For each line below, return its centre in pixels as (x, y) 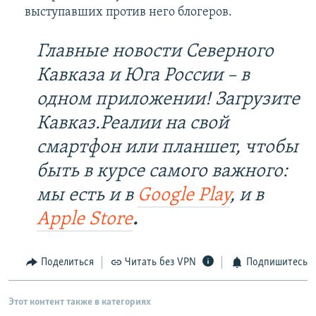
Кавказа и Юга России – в (143, 76)
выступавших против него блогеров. (128, 13)
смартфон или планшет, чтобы (168, 148)
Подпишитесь (276, 263)
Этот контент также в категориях (80, 302)
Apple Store (85, 220)
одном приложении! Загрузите (168, 100)
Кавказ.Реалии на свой (133, 124)
